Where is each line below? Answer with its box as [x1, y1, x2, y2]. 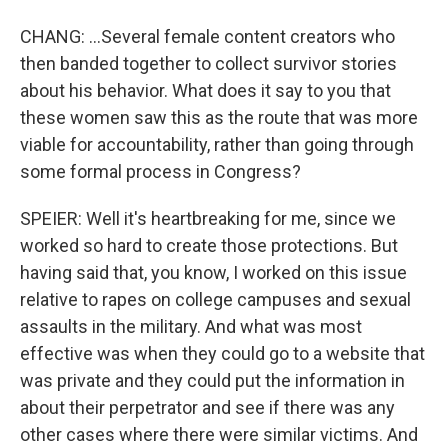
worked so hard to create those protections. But [20, 235, 398, 256]
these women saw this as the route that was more [20, 107, 418, 128]
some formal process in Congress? [20, 161, 301, 182]
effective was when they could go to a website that [20, 343, 425, 364]
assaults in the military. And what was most [20, 316, 362, 337]
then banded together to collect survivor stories [20, 53, 397, 74]
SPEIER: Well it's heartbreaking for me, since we [20, 208, 396, 229]
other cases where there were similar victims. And [20, 424, 418, 445]
